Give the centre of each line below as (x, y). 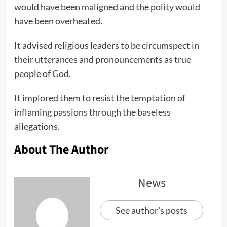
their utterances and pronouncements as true (102, 60)
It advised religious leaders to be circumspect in (106, 45)
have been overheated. (58, 21)
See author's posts (152, 211)
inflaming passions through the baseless (92, 112)
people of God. (42, 74)
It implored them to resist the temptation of (100, 98)
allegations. (37, 126)
